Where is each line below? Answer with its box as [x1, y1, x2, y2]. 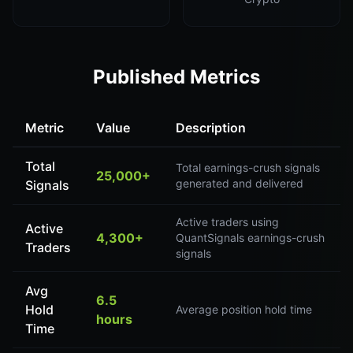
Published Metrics [93, 65, 260, 88]
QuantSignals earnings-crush [176, 231, 325, 244]
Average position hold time [176, 303, 312, 316]
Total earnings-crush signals [176, 161, 320, 174]
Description [176, 120, 246, 136]
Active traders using [176, 215, 279, 229]
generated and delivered [176, 176, 303, 190]
